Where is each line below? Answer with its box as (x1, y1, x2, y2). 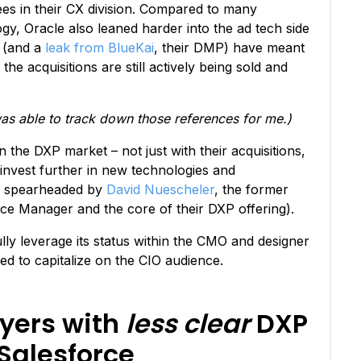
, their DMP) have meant (154, 39, 305, 56)
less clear (126, 305, 250, 342)
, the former (214, 180, 288, 197)
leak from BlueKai (45, 39, 154, 56)
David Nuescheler (106, 180, 214, 197)
